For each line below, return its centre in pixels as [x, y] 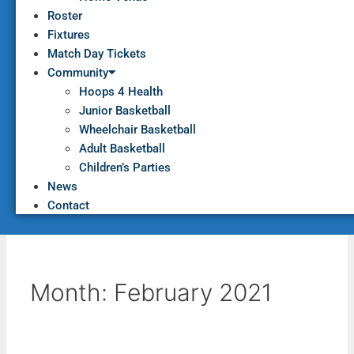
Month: [72, 292]
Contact [68, 205]
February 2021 [193, 292]
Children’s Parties [125, 167]
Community [78, 72]
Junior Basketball [125, 110]
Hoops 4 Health [121, 91]
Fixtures [69, 34]
